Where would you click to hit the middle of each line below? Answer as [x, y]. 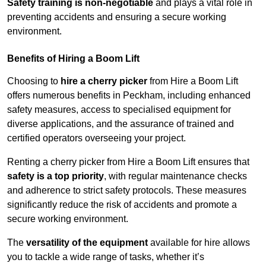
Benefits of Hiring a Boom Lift [73, 59]
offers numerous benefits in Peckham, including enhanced [129, 96]
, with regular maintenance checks [175, 176]
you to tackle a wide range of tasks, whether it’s [106, 257]
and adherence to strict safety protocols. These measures [127, 191]
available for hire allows [199, 243]
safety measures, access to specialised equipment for [119, 110]
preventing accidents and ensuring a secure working [117, 17]
